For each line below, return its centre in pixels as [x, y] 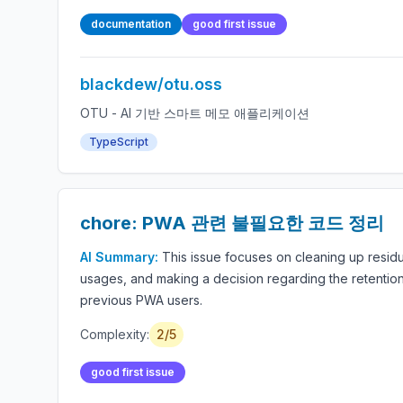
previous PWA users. [141, 300]
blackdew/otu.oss [151, 84]
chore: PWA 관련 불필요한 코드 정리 [232, 223]
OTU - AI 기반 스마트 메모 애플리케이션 [195, 113]
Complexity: [115, 334]
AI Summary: [121, 257]
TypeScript [119, 142]
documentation [131, 24]
